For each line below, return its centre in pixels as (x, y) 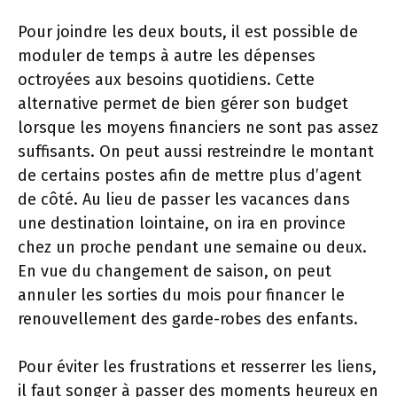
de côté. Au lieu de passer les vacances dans (184, 199)
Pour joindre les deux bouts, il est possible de (188, 31)
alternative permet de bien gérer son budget (183, 103)
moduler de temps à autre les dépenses (167, 55)
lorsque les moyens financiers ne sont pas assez (198, 127)
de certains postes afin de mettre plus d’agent (190, 175)
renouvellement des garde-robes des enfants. (188, 319)
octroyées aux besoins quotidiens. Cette (166, 79)
